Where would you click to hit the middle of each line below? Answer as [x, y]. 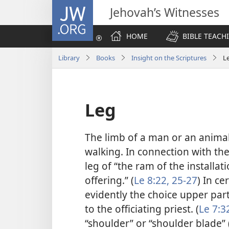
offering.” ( [109, 180]
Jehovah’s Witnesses [165, 12]
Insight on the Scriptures [169, 58]
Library [69, 58]
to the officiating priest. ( [142, 209]
